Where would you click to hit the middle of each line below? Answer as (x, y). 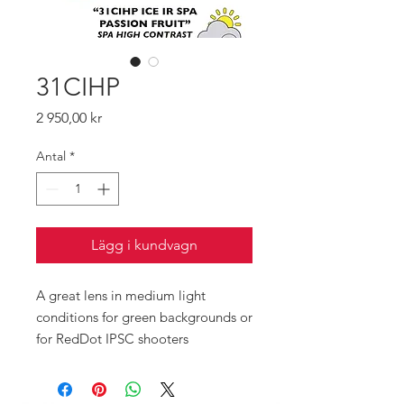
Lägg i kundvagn (144, 245)
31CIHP (78, 87)
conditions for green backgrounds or (144, 317)
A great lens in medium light (121, 295)
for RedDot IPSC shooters (112, 339)
